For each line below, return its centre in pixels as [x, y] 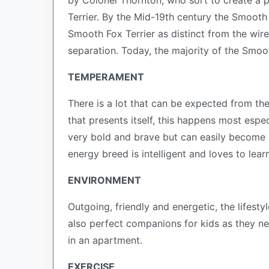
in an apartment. [105, 240]
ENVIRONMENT [106, 180]
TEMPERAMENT [106, 77]
